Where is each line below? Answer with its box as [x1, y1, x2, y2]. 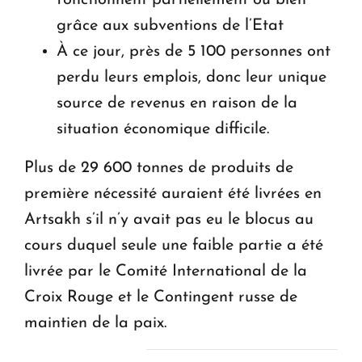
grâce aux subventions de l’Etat [57, 17, 284, 34]
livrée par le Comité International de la [24, 263, 307, 280]
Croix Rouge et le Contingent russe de [24, 288, 297, 305]
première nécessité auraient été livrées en [24, 185, 322, 202]
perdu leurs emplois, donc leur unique [57, 69, 326, 86]
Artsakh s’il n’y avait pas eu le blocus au [24, 211, 314, 228]
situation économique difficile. [57, 120, 269, 137]
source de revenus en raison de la [57, 95, 297, 112]
